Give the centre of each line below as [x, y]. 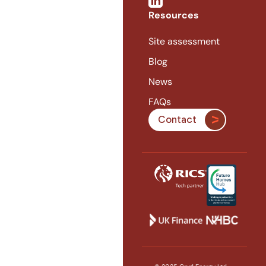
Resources [173, 15]
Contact [177, 120]
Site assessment [184, 41]
